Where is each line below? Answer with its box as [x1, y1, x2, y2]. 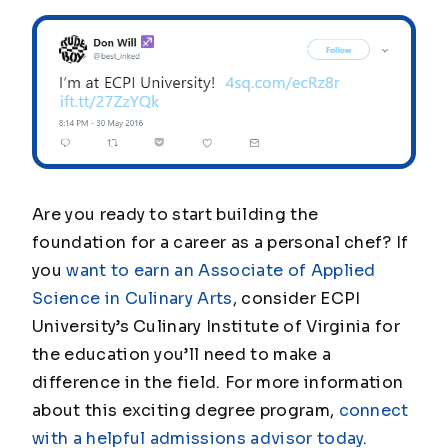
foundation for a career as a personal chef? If [32, 232, 409, 254]
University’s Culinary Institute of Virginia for [32, 316, 401, 338]
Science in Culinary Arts [32, 288, 233, 310]
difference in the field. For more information [32, 372, 404, 394]
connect [338, 400, 409, 422]
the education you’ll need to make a [32, 344, 332, 366]
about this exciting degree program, [32, 400, 339, 422]
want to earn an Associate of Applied [66, 260, 376, 282]
